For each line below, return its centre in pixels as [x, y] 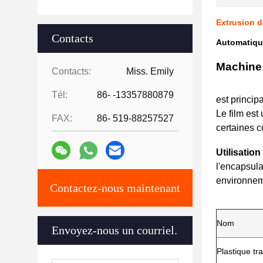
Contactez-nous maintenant [115, 188]
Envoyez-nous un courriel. [114, 230]
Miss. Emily [150, 71]
